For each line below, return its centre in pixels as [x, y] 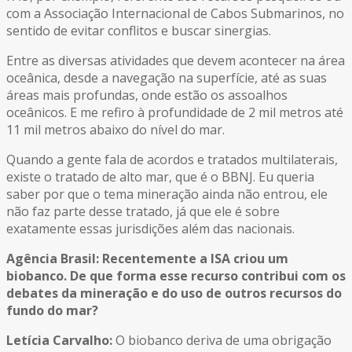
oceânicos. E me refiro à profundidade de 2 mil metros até [175, 113]
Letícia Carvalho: [59, 341]
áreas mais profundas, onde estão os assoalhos [147, 95]
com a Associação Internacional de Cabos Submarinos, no [175, 14]
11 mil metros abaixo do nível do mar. [115, 130]
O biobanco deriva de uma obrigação [222, 341]
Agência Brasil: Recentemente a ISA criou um [147, 259]
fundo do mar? [52, 311]
